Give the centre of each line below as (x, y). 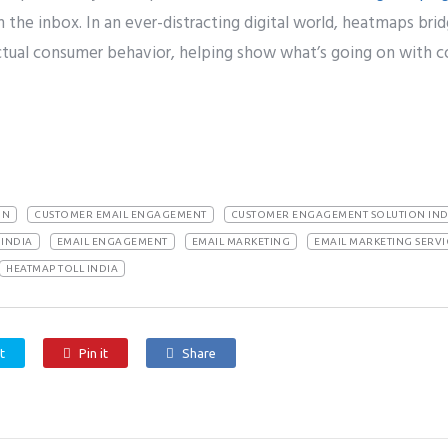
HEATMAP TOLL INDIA (62, 268)
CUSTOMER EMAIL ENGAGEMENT (120, 214)
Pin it (93, 353)
